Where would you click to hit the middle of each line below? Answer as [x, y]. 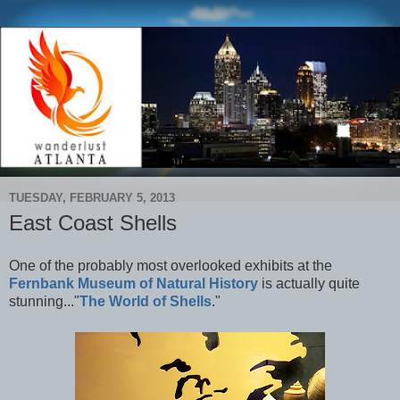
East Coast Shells [93, 222]
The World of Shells [146, 301]
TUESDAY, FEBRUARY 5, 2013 [92, 198]
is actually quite [309, 283]
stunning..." [44, 301]
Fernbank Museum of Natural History [133, 283]
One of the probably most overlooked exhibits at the [171, 265]
